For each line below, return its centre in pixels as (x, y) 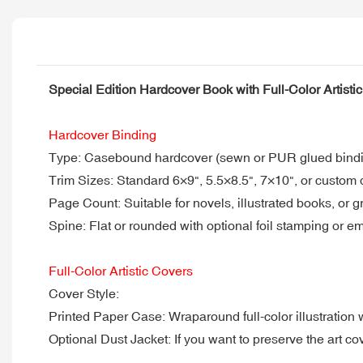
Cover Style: (84, 293)
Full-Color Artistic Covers (121, 270)
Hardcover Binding (102, 134)
